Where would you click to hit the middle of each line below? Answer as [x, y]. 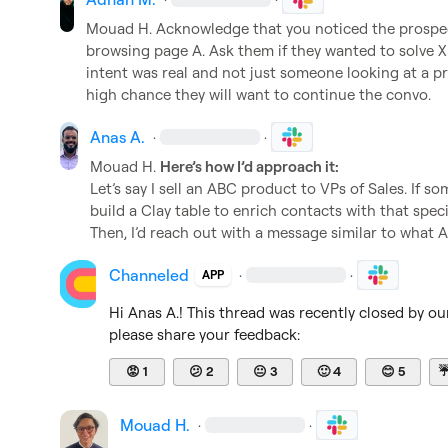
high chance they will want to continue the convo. [258, 94]
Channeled [149, 275]
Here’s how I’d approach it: [249, 166]
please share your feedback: [205, 334]
